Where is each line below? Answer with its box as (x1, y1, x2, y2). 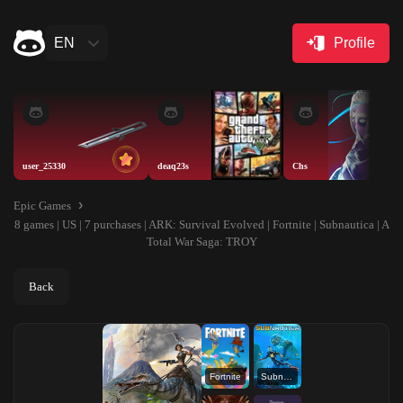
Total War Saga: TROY (146, 235, 257, 248)
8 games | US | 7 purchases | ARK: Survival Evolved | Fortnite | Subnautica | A (13, 218, 390, 231)
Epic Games (13, 198, 71, 212)
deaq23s (157, 161, 189, 171)
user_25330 (22, 161, 66, 171)
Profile (334, 35, 375, 50)
